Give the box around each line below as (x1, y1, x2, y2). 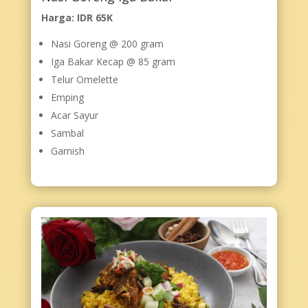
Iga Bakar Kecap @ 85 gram (50, 55, 175, 69)
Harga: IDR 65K (41, 11, 113, 25)
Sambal (50, 126, 84, 140)
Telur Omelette (50, 73, 118, 87)
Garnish (50, 144, 85, 158)
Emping (50, 91, 84, 104)
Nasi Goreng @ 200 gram (50, 37, 164, 51)
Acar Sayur (50, 109, 98, 122)
